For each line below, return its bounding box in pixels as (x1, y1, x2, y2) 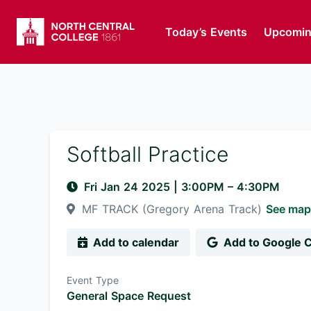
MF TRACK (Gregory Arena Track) (78, 202, 266, 216)
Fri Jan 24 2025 (84, 180, 174, 194)
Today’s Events (165, 25, 247, 39)
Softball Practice (67, 142, 228, 167)
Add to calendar (93, 235, 179, 249)
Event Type (67, 274, 119, 286)
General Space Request (67, 289, 191, 303)
